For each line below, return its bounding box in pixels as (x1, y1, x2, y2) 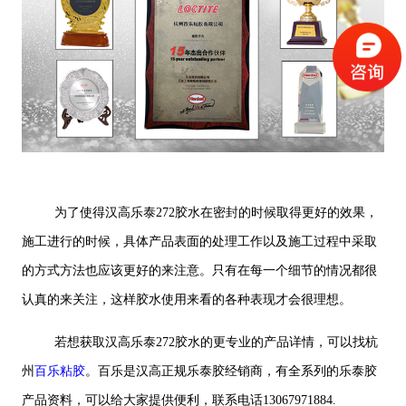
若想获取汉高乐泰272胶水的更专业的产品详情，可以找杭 (53, 335, 378, 350)
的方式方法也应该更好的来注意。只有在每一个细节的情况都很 (21, 264, 377, 278)
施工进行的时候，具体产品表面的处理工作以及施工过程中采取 (21, 235, 377, 249)
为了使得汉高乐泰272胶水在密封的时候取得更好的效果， (53, 206, 378, 220)
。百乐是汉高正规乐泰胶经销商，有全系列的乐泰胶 (84, 364, 377, 379)
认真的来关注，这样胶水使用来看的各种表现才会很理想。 (21, 293, 352, 307)
